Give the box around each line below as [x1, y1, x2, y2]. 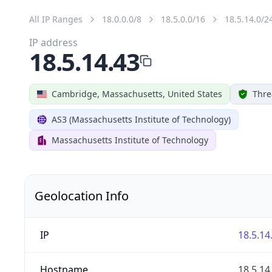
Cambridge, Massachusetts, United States [52, 87, 222, 100]
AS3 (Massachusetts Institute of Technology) [52, 113, 231, 125]
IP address [29, 35, 78, 49]
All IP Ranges [29, 13, 83, 25]
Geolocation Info [35, 187, 129, 204]
